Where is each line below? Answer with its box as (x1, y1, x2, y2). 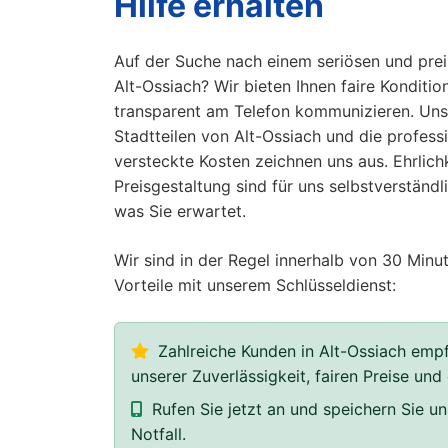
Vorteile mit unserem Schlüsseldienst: (114, 275, 396, 295)
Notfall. (131, 424, 186, 444)
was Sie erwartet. (114, 201, 246, 221)
